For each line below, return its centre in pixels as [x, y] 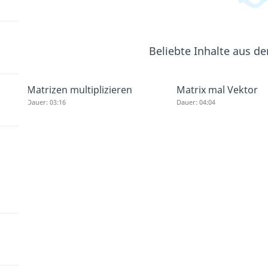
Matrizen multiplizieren [79, 89]
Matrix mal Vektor [217, 89]
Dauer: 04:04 [196, 102]
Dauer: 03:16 [46, 102]
